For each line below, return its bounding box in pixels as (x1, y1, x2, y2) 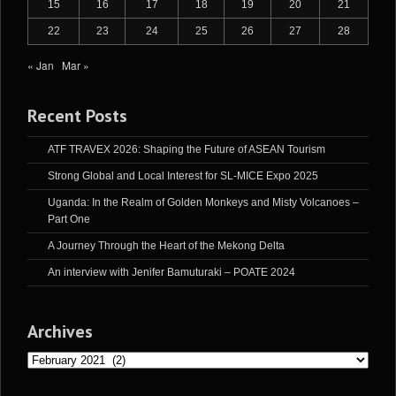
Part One (48, 213, 90, 226)
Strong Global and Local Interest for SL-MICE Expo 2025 (48, 170, 318, 183)
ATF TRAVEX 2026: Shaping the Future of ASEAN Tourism (48, 143, 325, 156)
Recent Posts (27, 104, 127, 128)
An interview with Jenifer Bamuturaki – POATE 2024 (48, 266, 295, 279)
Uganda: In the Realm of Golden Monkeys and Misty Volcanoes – (48, 196, 359, 209)
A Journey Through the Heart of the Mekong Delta (48, 240, 285, 253)
